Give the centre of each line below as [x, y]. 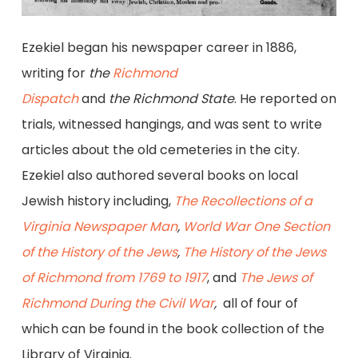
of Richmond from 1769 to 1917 [114, 277]
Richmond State [183, 98]
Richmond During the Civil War [117, 303]
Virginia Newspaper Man [99, 226]
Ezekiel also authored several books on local [159, 175]
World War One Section [256, 226]
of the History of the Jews [99, 252]
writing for [55, 73]
